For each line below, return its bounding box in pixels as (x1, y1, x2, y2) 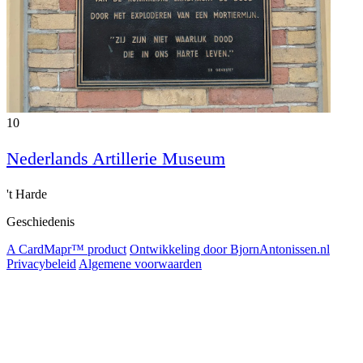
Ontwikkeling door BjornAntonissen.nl (130, 241, 330, 256)
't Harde (6, 186, 47, 201)
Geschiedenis (6, 214, 75, 228)
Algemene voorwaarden (79, 256, 202, 271)
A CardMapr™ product (6, 241, 126, 256)
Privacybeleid (6, 256, 76, 271)
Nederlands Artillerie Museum (6, 147, 225, 169)
